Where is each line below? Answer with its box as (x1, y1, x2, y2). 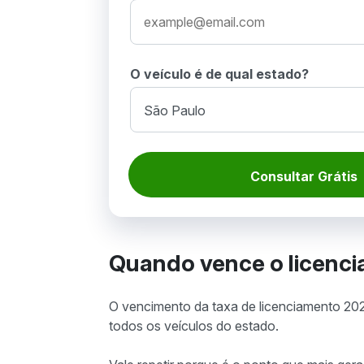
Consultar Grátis (250, 167, 357, 184)
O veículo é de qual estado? (130, 66, 309, 82)
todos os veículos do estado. (109, 318, 279, 334)
